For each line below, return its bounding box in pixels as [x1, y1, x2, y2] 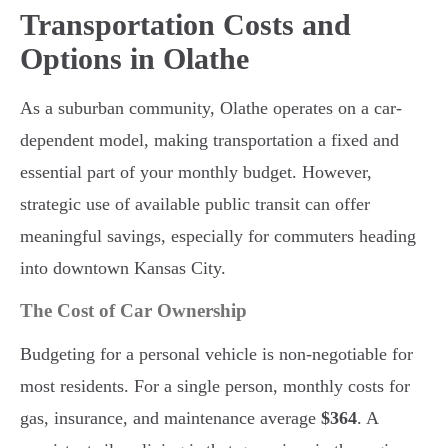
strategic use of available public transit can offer [20, 194, 370, 215]
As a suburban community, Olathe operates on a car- [20, 98, 402, 119]
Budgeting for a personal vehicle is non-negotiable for [20, 344, 413, 365]
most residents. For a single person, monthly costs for [20, 376, 410, 397]
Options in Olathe [20, 42, 249, 76]
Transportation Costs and [20, 8, 351, 42]
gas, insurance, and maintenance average [20, 408, 321, 429]
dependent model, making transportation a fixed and [20, 130, 399, 151]
